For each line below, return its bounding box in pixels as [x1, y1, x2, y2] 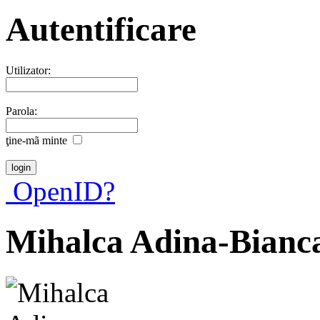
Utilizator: [6, 64, 51, 76]
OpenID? [6, 175, 115, 206]
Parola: [6, 104, 37, 117]
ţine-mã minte [6, 134, 67, 146]
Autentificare [6, 11, 196, 49]
